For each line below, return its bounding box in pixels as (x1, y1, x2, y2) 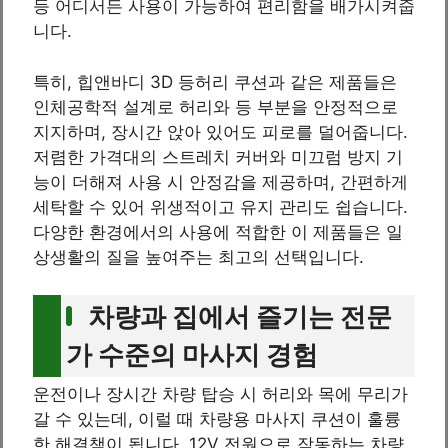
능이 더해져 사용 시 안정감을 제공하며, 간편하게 (33, 171, 408, 192)
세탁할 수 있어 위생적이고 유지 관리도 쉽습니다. (33, 196, 408, 217)
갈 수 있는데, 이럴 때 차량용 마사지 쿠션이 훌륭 (33, 409, 401, 430)
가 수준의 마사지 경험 (66, 339, 318, 371)
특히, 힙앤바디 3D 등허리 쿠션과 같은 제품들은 (33, 71, 397, 92)
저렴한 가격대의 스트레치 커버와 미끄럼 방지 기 (33, 146, 403, 167)
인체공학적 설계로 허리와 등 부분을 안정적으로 (33, 96, 398, 117)
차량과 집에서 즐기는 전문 (88, 301, 392, 333)
